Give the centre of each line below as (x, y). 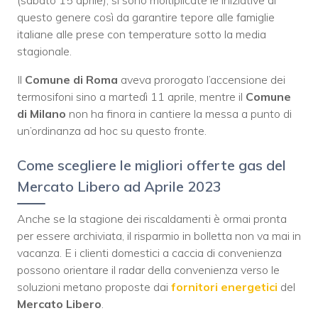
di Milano (42, 113)
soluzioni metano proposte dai (94, 286)
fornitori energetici (224, 286)
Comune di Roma (71, 79)
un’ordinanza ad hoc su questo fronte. (112, 130)
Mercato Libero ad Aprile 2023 (119, 186)
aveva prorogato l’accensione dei (202, 79)
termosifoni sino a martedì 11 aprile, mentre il (131, 96)
